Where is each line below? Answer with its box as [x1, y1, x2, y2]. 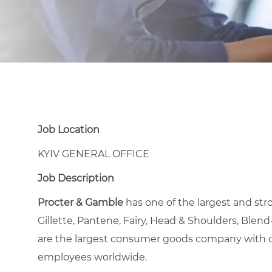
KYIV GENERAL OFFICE [38, 148, 149, 160]
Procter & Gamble [38, 196, 126, 208]
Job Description [38, 172, 114, 184]
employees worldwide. [38, 251, 147, 263]
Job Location [38, 123, 100, 135]
